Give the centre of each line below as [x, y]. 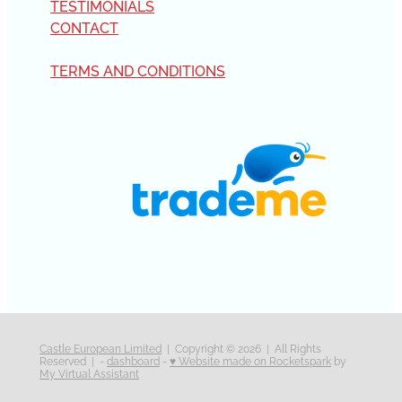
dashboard [133, 360]
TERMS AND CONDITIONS [138, 70]
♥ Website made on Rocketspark [250, 360]
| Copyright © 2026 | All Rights [241, 347]
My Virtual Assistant [89, 372]
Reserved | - [73, 360]
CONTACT [84, 26]
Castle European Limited [100, 347]
